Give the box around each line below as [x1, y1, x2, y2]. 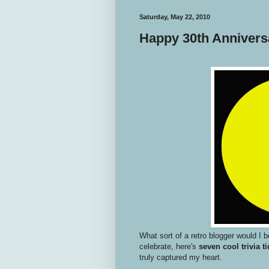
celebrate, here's [139, 241, 199, 251]
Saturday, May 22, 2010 [139, 13, 210, 20]
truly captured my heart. [139, 252, 222, 262]
